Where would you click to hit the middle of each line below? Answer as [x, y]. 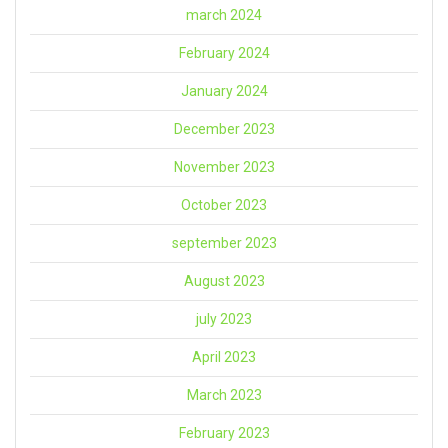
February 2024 [224, 52]
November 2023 [224, 166]
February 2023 [224, 432]
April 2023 [224, 356]
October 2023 [224, 204]
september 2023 [224, 242]
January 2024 [224, 90]
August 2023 [224, 280]
